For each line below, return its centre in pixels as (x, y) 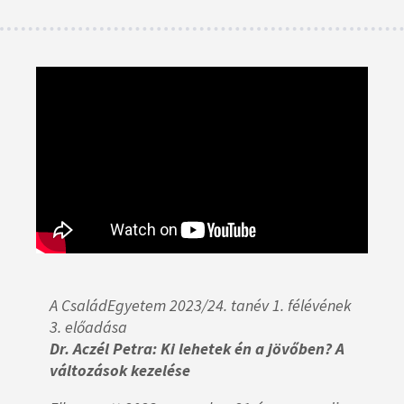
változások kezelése (120, 370)
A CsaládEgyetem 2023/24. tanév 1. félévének (201, 305)
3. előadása (88, 326)
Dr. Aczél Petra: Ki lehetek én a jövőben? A (197, 348)
